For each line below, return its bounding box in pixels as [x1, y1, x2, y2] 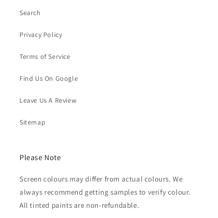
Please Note [19, 152, 61, 163]
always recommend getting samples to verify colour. [19, 187, 191, 197]
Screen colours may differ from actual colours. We [19, 174, 183, 184]
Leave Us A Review [19, 96, 77, 105]
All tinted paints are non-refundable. [19, 200, 140, 210]
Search [19, 8, 41, 18]
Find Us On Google [19, 74, 78, 83]
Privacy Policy [19, 30, 62, 39]
